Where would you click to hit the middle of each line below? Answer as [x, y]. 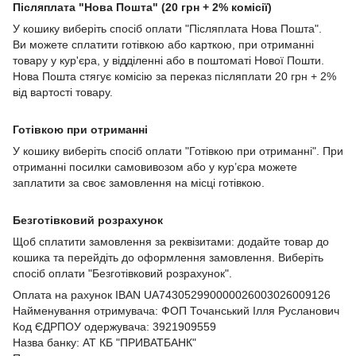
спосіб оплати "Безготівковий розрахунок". [122, 273]
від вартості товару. [63, 92]
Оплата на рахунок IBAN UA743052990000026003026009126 [173, 294]
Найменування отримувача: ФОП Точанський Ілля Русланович [176, 310]
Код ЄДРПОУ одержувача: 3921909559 [114, 326]
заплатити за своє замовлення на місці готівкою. [139, 182]
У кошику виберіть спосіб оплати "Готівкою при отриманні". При [178, 151]
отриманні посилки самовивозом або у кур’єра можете [155, 166]
